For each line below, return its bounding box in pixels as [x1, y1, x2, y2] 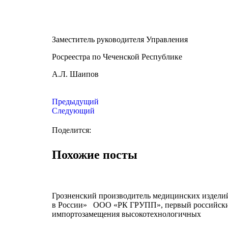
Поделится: [52, 126, 91, 135]
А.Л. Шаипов [52, 70, 99, 79]
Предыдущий [52, 97, 99, 106]
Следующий [52, 106, 95, 116]
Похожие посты [52, 148, 137, 162]
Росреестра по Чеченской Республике [52, 52, 182, 62]
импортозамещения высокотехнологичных [52, 209, 201, 218]
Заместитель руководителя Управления [52, 35, 188, 44]
